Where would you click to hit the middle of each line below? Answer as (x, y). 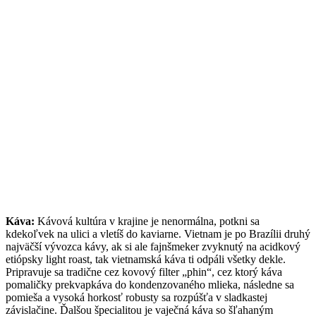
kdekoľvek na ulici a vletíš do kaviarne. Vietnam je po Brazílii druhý (158, 234)
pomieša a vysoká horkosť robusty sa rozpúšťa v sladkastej (136, 298)
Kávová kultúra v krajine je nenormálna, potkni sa (148, 221)
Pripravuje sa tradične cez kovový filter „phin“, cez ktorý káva (144, 272)
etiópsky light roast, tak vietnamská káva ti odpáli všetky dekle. (146, 260)
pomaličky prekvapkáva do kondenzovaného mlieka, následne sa (150, 285)
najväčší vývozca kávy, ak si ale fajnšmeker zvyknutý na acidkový (153, 247)
